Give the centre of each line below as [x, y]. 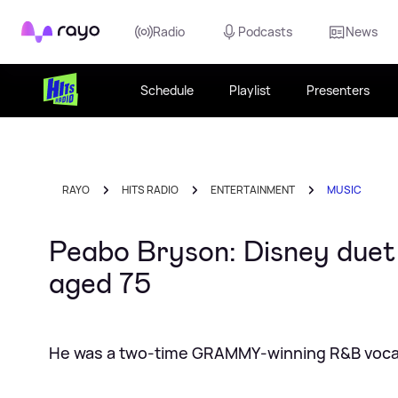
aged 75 [100, 283]
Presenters [338, 90]
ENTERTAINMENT [253, 190]
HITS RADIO [150, 190]
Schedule [167, 90]
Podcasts [265, 32]
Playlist [251, 90]
